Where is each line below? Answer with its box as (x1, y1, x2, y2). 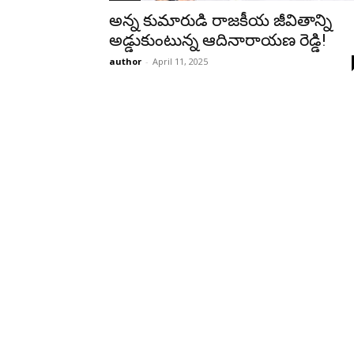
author (109, 55, 141, 67)
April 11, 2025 (153, 55, 208, 67)
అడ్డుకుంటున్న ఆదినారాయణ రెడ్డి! (109, 31, 326, 50)
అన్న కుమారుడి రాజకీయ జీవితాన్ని (109, 11, 332, 30)
